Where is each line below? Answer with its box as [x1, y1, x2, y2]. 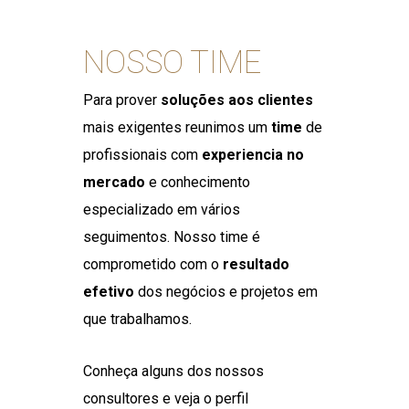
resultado [218, 255, 289, 273]
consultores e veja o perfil [82, 389, 248, 407]
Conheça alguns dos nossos [82, 362, 264, 380]
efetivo [82, 282, 134, 300]
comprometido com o [82, 255, 219, 273]
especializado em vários [82, 200, 240, 218]
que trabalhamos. [82, 309, 192, 328]
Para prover [82, 90, 161, 109]
